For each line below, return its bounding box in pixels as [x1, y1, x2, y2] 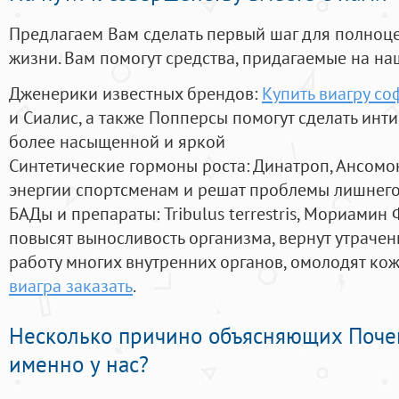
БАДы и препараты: [9, 201, 164, 226]
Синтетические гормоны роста [9, 153, 246, 178]
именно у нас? [9, 350, 149, 379]
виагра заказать [9, 273, 133, 298]
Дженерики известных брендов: [9, 81, 262, 106]
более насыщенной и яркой [9, 129, 225, 154]
